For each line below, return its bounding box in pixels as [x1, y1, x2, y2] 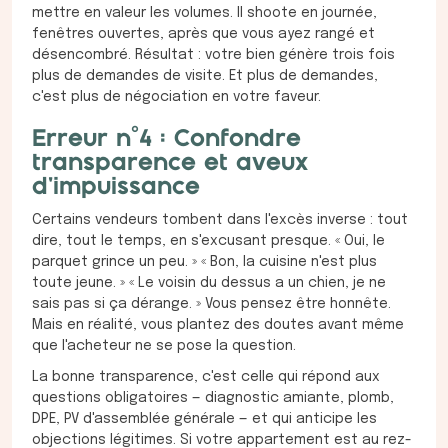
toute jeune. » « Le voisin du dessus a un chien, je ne [32, 276, 386, 291]
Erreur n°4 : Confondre [32, 128, 301, 152]
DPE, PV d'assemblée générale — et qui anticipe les [32, 412, 377, 427]
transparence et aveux [32, 152, 308, 176]
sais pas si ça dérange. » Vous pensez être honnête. [32, 297, 391, 312]
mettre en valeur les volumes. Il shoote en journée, [32, 6, 377, 21]
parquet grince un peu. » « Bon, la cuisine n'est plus [32, 255, 377, 270]
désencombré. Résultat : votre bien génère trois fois [32, 48, 395, 63]
